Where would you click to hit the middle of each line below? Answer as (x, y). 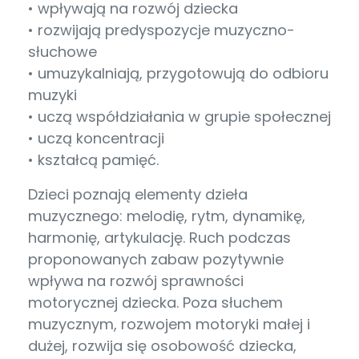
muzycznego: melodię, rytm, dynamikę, (167, 216)
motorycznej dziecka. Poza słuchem (155, 303)
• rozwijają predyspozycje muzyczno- (161, 30)
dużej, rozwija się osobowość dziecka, (162, 346)
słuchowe (63, 52)
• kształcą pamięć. (93, 160)
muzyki (52, 95)
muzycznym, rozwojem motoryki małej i (169, 325)
